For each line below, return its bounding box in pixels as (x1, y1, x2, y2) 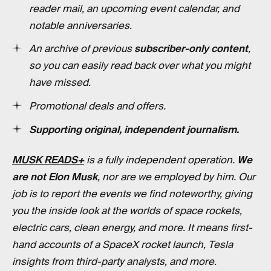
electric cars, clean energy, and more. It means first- (12, 221, 252, 234)
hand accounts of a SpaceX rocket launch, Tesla (12, 238, 233, 251)
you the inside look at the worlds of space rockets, (12, 204, 242, 217)
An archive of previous (29, 42, 134, 56)
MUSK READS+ (12, 153, 84, 166)
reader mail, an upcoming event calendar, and (29, 2, 240, 15)
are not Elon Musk (12, 170, 97, 183)
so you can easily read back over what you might (29, 59, 250, 73)
